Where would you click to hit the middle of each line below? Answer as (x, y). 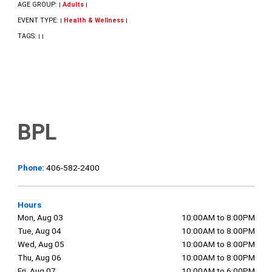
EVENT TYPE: (39, 21)
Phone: (32, 168)
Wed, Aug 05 (41, 244)
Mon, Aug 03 (40, 218)
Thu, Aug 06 (39, 258)
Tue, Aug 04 (39, 231)
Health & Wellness (93, 21)
